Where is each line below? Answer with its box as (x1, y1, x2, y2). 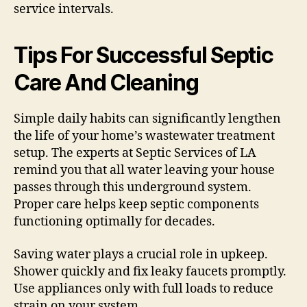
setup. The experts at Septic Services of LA (14, 145, 256, 162)
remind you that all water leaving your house (14, 162, 275, 179)
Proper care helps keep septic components (14, 197, 259, 213)
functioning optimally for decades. (14, 214, 215, 230)
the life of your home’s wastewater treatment (14, 128, 275, 145)
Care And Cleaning (14, 69, 199, 97)
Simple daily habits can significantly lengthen (14, 111, 281, 127)
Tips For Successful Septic (14, 42, 273, 69)
